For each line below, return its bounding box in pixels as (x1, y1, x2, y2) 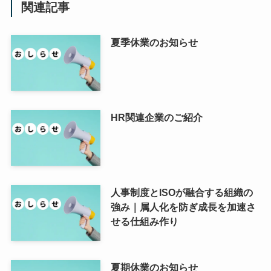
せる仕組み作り (110, 216, 178, 227)
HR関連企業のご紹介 (110, 112, 203, 123)
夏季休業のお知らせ (110, 37, 198, 48)
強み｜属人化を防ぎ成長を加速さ (110, 201, 256, 213)
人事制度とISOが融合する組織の (110, 187, 253, 198)
